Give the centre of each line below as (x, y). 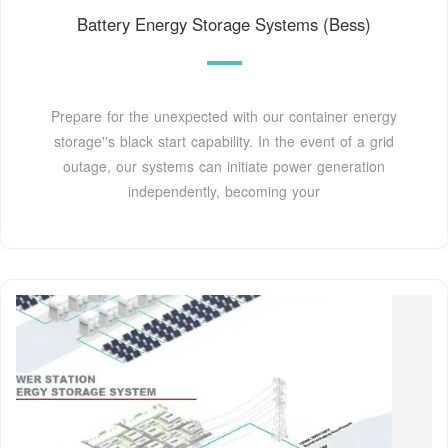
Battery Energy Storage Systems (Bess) (224, 23)
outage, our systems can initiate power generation (224, 165)
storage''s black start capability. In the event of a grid (224, 140)
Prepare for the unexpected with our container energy (224, 115)
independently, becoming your (224, 190)
